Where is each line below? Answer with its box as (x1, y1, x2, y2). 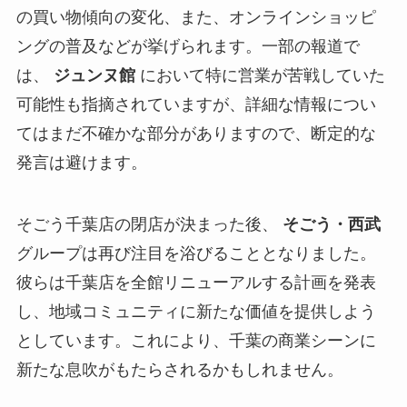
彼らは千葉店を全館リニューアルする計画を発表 (15, 273, 376, 292)
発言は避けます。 (15, 154, 147, 173)
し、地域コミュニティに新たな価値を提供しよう (15, 302, 376, 321)
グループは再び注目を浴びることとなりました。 (15, 243, 376, 263)
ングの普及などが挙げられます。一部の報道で (15, 37, 360, 56)
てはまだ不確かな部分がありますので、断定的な (15, 124, 376, 144)
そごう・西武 (282, 214, 381, 233)
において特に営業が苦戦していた (134, 66, 385, 85)
